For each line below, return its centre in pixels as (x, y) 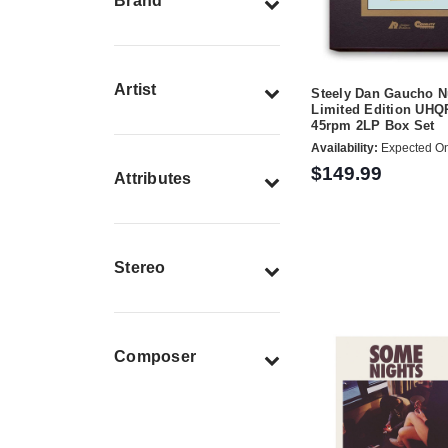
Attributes (153, 179)
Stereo (140, 268)
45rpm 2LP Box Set (373, 126)
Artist (135, 90)
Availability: (345, 148)
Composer (155, 357)
